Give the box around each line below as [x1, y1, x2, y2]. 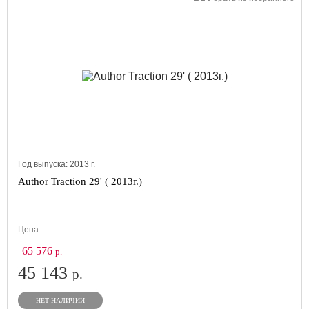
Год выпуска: [18, 159, 70, 169]
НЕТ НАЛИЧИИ [36, 297, 85, 304]
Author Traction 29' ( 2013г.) [18, 176, 142, 187]
